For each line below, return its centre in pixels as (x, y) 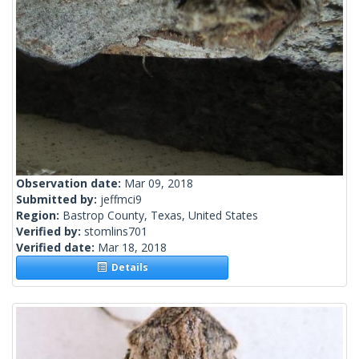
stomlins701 (116, 232)
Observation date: (70, 184)
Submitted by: (58, 200)
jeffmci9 (121, 200)
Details (127, 268)
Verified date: (57, 248)
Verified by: (50, 232)
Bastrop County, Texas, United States (160, 216)
